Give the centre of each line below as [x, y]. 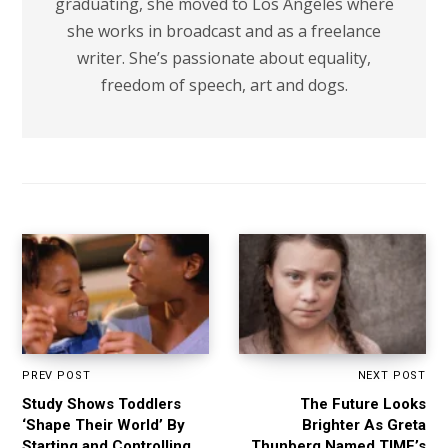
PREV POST [56, 375]
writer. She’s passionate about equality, [224, 57]
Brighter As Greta [364, 424]
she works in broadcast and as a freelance [224, 30]
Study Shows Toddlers [101, 403]
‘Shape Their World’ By [103, 424]
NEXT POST [391, 375]
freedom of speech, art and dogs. [224, 84]
